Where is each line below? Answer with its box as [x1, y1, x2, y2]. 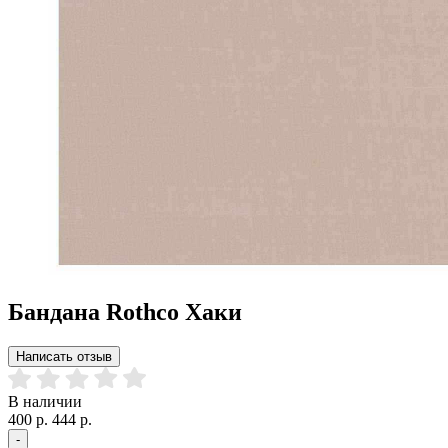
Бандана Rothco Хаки [8, 298, 242, 325]
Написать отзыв [16, 348, 112, 364]
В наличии [8, 392, 82, 410]
